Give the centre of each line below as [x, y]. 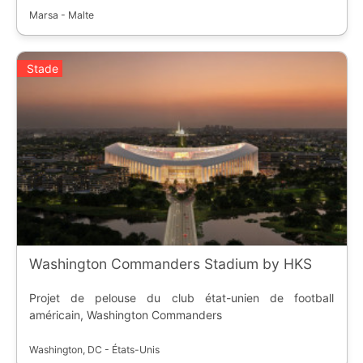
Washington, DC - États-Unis [94, 349]
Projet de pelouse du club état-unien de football [181, 297]
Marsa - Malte [61, 15]
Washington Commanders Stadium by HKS [170, 263]
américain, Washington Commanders [125, 314]
